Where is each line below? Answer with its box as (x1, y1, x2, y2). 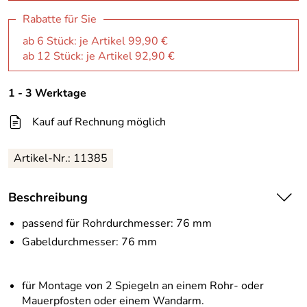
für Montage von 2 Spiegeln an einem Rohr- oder (22, 278, 264, 294)
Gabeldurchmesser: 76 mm (22, 234, 157, 250)
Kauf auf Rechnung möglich (32, 114, 166, 130)
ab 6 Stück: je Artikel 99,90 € (23, 34, 168, 49)
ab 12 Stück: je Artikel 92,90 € (23, 49, 175, 64)
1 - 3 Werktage (8, 85, 86, 101)
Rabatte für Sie (23, 12, 97, 27)
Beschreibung (8, 189, 88, 206)
